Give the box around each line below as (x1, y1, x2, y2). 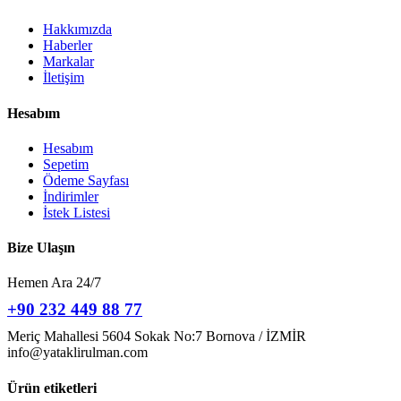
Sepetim (43, 156, 89, 172)
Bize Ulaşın (7, 240, 75, 256)
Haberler (43, 38, 92, 54)
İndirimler (43, 188, 98, 204)
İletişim (43, 70, 84, 86)
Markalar (43, 54, 94, 70)
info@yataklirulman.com (7, 345, 148, 361)
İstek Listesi (43, 204, 110, 220)
